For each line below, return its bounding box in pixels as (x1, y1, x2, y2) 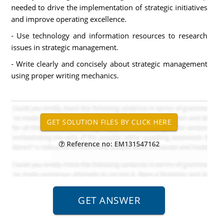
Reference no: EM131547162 (64, 139, 160, 148)
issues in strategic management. (11, 42, 118, 52)
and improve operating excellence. (11, 14, 127, 24)
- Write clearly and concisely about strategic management (11, 59, 207, 69)
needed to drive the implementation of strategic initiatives (11, 2, 207, 12)
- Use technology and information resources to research (11, 31, 207, 40)
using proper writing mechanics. (11, 71, 119, 80)
